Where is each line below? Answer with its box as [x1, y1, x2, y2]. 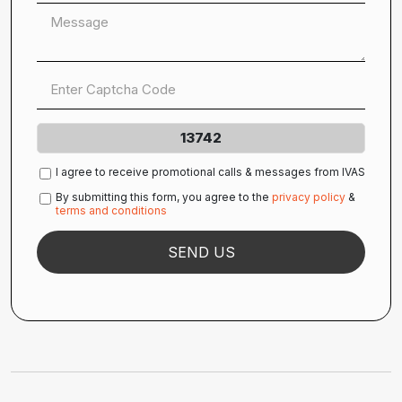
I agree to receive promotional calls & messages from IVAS [56, 164, 365, 179]
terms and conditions [56, 203, 167, 217]
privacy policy [272, 189, 345, 204]
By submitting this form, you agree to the [56, 189, 272, 204]
